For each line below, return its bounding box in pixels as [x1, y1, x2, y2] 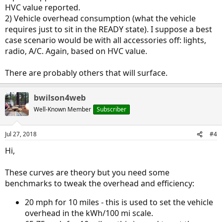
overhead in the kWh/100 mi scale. [25, 208, 153, 219]
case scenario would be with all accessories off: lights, [5, 35, 206, 46]
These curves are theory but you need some [5, 167, 169, 178]
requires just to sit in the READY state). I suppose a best [5, 24, 212, 35]
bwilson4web [34, 92, 86, 103]
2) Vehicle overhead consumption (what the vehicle [5, 13, 196, 24]
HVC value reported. [5, 2, 80, 13]
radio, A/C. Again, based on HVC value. [5, 46, 147, 56]
